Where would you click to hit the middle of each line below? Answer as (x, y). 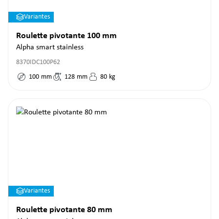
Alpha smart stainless (50, 47)
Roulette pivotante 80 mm (64, 210)
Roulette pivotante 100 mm (66, 36)
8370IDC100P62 (38, 62)
